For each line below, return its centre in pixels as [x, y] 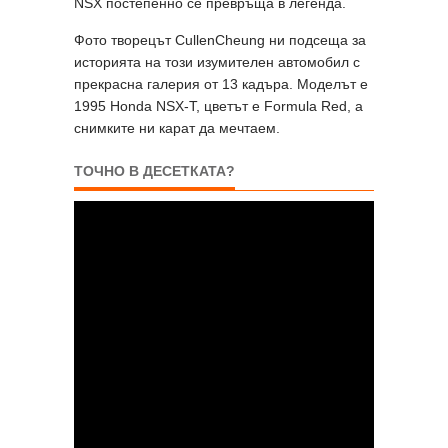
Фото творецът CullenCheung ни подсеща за [220, 39]
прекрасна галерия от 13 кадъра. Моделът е [221, 83]
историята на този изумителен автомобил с [217, 61]
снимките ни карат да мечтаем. [177, 127]
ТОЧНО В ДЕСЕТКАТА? [154, 170]
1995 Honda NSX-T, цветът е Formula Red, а [218, 105]
